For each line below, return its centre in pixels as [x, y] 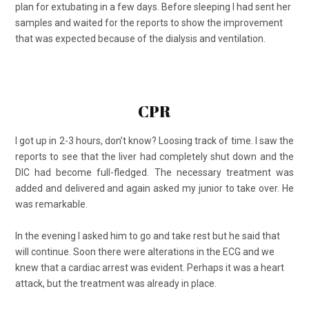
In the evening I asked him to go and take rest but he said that [148, 236]
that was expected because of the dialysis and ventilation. [140, 39]
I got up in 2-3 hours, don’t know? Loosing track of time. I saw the [154, 140]
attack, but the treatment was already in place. [116, 283]
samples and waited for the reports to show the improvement [149, 23]
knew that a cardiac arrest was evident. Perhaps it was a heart [150, 267]
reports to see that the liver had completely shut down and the [154, 156]
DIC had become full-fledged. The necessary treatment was [154, 172]
